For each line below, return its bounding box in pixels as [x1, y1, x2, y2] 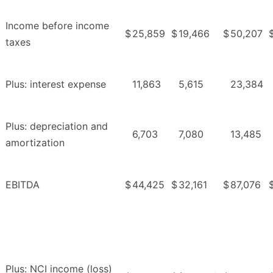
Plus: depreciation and [5, 119, 108, 132]
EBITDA [5, 178, 40, 191]
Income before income [5, 19, 109, 32]
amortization [5, 136, 65, 149]
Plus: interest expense [5, 77, 106, 90]
